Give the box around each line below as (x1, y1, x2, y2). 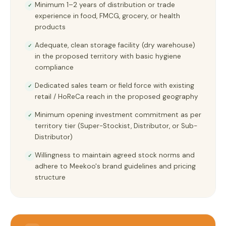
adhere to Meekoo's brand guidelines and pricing (35, 162, 196, 171)
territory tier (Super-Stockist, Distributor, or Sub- (35, 122, 197, 130)
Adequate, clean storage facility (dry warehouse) (35, 41, 195, 49)
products (35, 23, 66, 31)
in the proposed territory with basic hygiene (35, 52, 181, 61)
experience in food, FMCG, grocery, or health (35, 12, 180, 20)
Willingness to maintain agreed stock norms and (35, 151, 195, 159)
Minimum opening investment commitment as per (35, 110, 201, 119)
